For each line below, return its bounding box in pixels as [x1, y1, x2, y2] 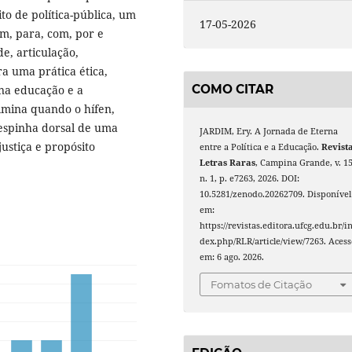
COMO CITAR [192, 82, 273, 97]
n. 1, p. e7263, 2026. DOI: [200, 172, 300, 184]
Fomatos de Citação [211, 278, 313, 291]
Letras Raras [200, 156, 256, 168]
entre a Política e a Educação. [200, 141, 322, 152]
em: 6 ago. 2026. [200, 251, 265, 262]
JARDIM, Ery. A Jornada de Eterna [200, 125, 339, 137]
